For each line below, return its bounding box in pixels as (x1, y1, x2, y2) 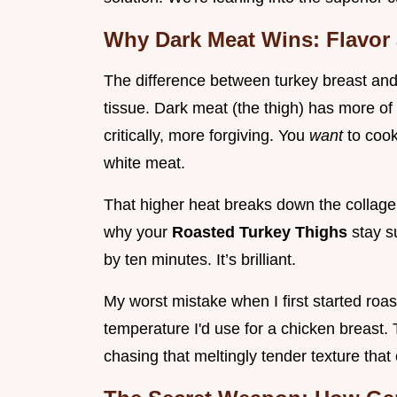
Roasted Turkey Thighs (172, 223, 352, 242)
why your (104, 223, 172, 242)
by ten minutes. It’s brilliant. (104, 251, 296, 269)
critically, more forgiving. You (104, 127, 309, 145)
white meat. (104, 154, 185, 173)
